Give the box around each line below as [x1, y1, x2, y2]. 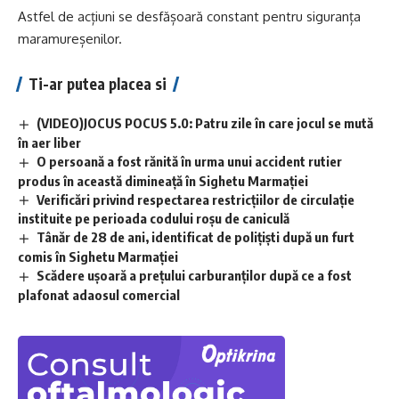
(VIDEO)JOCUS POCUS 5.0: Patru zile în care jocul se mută [37, 114, 374, 131]
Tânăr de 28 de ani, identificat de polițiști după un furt [37, 229, 355, 246]
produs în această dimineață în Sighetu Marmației [18, 172, 308, 189]
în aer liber [18, 134, 81, 151]
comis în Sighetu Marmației [18, 248, 178, 265]
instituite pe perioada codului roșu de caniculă [18, 210, 289, 227]
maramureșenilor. [18, 29, 122, 47]
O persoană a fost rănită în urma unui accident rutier [37, 152, 343, 169]
